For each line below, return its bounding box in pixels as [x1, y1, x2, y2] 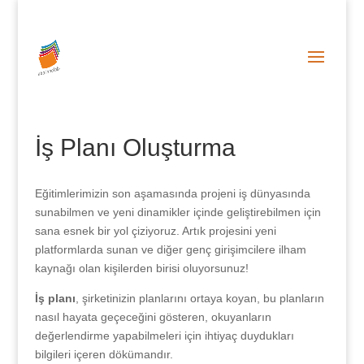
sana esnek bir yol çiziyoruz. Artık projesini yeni [34, 224, 276, 237]
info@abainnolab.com [189, 7, 290, 19]
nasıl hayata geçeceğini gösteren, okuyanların [34, 310, 271, 323]
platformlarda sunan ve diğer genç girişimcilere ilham [34, 243, 306, 256]
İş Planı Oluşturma [34, 134, 236, 161]
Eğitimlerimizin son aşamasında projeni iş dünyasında [34, 187, 310, 200]
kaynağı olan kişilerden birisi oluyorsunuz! [34, 262, 249, 275]
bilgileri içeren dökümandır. [34, 348, 173, 361]
